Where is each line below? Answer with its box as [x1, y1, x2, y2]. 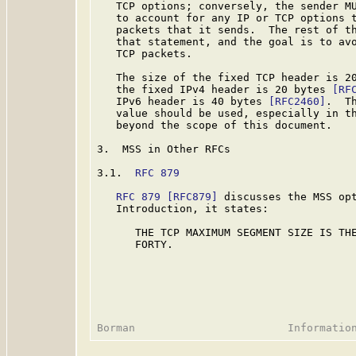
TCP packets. [97, 48, 192, 60]
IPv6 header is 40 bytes [97, 95, 269, 107]
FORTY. [97, 238, 173, 250]
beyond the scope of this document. [97, 119, 332, 131]
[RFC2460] [269, 95, 326, 107]
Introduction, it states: [97, 203, 269, 215]
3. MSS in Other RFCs [97, 143, 230, 155]
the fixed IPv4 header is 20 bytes [97, 83, 332, 95]
